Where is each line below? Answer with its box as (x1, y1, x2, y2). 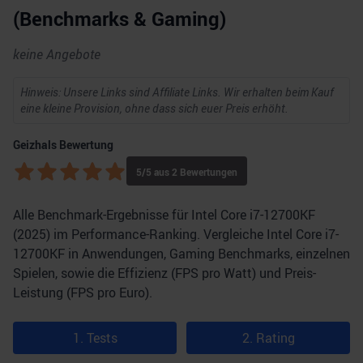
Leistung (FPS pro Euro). (13, 284, 152, 301)
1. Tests (72, 329, 117, 347)
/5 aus (142, 165, 172, 178)
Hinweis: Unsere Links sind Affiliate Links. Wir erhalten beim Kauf (20, 84, 334, 100)
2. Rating (241, 329, 295, 347)
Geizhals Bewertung (13, 137, 113, 152)
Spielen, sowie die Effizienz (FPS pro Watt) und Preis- (13, 264, 316, 282)
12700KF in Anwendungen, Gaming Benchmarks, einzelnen (13, 245, 350, 263)
